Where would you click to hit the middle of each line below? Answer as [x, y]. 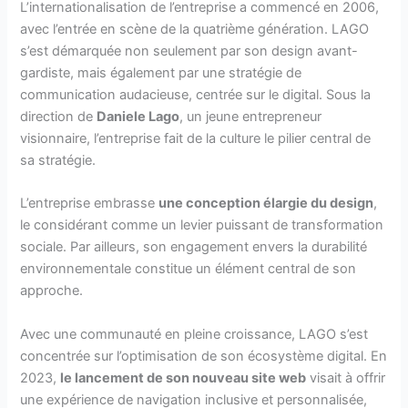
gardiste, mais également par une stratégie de [161, 73]
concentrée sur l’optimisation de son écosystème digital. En [204, 356]
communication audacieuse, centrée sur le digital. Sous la [196, 95]
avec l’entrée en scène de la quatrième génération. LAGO [195, 30]
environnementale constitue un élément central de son [189, 269]
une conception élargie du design [266, 204]
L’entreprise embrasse [90, 204]
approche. [52, 291]
